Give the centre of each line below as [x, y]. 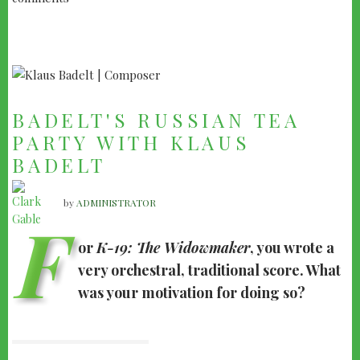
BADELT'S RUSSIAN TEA [156, 119]
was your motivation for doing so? [192, 292]
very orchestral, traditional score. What [209, 270]
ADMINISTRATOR [116, 203]
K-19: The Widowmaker [173, 247]
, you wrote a [292, 247]
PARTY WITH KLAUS [131, 142]
